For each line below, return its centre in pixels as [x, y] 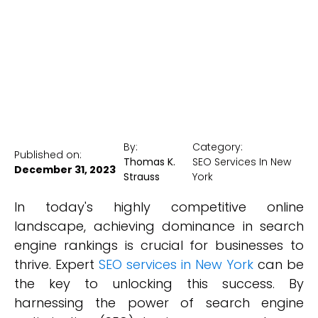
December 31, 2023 [65, 169]
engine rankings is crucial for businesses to [159, 245]
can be [279, 264]
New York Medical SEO [159, 44]
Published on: [48, 154]
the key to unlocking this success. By [159, 284]
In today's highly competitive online [159, 207]
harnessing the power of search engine [159, 303]
